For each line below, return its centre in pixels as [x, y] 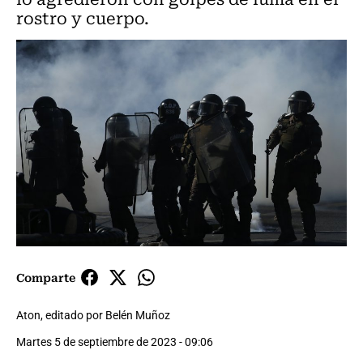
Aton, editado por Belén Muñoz [93, 315]
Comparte [46, 278]
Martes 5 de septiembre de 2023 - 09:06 [115, 342]
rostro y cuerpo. [83, 17]
